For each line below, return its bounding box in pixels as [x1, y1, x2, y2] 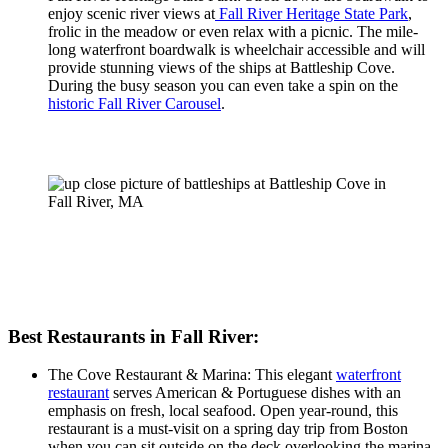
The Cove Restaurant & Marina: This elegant [48, 366, 336, 384]
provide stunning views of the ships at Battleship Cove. [48, 59, 395, 77]
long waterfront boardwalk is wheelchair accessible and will [48, 41, 425, 59]
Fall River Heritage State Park [215, 5, 408, 23]
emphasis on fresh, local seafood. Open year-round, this [48, 402, 398, 420]
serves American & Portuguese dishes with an [109, 384, 401, 402]
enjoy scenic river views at [48, 5, 215, 23]
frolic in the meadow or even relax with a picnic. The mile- [48, 23, 418, 41]
